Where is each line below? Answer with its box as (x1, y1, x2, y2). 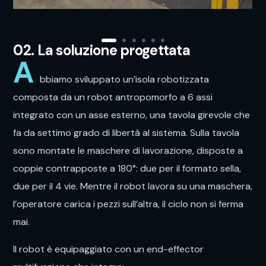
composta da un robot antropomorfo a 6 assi (13, 91, 213, 104)
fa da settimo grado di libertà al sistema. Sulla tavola (13, 126, 240, 140)
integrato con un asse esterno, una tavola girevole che (13, 109, 251, 122)
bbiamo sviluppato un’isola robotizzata (40, 73, 210, 86)
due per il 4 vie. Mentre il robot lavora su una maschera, (13, 180, 253, 193)
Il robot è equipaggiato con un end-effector (13, 243, 204, 256)
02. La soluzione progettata (13, 41, 190, 60)
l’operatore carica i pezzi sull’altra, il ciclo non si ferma (13, 198, 244, 211)
